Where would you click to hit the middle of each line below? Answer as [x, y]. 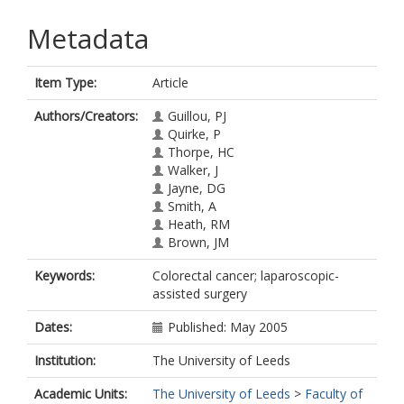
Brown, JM [198, 242]
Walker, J [193, 170]
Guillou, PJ [197, 116]
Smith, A [192, 206]
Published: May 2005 [228, 327]
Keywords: [64, 275]
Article [170, 83]
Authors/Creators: [86, 116]
